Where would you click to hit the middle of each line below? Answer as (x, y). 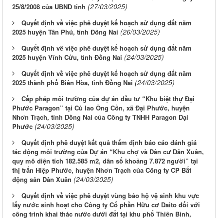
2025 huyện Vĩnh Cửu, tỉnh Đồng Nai (67, 57)
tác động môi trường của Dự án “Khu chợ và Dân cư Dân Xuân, (108, 152)
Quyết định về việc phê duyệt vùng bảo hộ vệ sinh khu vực (110, 196)
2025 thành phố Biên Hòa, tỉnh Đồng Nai (73, 83)
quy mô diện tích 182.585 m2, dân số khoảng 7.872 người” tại (105, 161)
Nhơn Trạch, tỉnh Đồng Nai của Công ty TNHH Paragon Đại (100, 117)
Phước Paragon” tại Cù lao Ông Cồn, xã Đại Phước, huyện (101, 108)
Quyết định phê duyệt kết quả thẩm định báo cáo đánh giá (109, 143)
